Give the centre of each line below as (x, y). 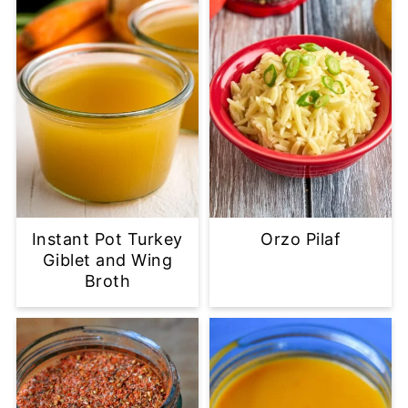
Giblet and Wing (107, 260)
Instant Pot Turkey (107, 240)
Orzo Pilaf (301, 240)
